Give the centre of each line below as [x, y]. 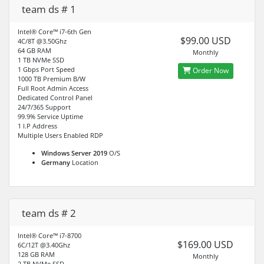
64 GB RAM [34, 50]
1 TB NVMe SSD [41, 60]
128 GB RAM [36, 254]
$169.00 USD [206, 244]
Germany [56, 162]
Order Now [209, 71]
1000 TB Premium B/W [52, 78]
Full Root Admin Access [53, 88]
